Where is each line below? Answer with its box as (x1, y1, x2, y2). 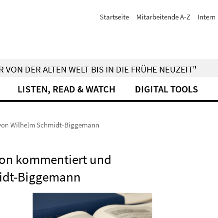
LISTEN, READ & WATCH (18, 83, 115, 95)
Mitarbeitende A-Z (136, 12, 190, 21)
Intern (198, 12, 216, 21)
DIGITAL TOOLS (135, 83, 198, 95)
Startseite (100, 12, 129, 21)
